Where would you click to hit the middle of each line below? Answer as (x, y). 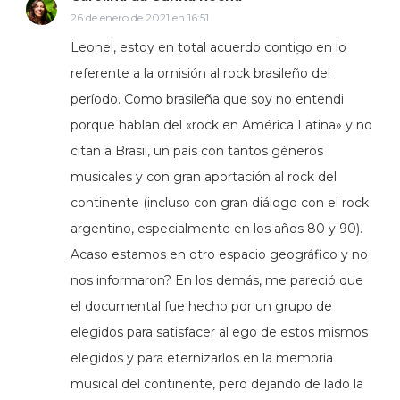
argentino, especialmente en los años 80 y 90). (217, 228)
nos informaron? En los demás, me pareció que (217, 280)
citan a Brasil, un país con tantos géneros (197, 150)
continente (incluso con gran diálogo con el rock (220, 202)
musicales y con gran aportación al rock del (204, 176)
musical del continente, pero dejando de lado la (217, 383)
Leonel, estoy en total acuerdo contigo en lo (208, 47)
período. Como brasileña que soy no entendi (207, 99)
